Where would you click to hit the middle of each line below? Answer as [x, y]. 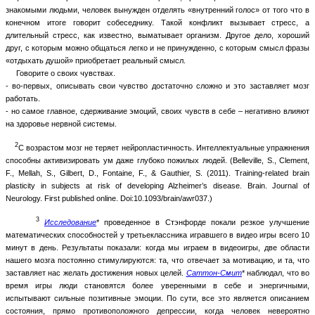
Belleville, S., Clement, [271, 160]
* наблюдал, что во [276, 272]
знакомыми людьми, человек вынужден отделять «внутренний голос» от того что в [157, 9]
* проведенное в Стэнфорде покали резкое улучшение [203, 222]
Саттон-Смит [214, 272]
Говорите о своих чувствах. [60, 73]
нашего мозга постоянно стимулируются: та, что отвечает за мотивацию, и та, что [157, 260]
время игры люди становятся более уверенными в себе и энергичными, [157, 285]
